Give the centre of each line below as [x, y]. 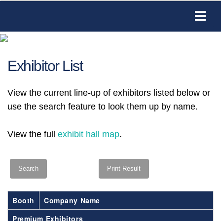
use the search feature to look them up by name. [103, 107]
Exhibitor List [45, 66]
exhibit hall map [89, 134]
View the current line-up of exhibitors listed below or [109, 93]
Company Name [72, 201]
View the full [33, 134]
